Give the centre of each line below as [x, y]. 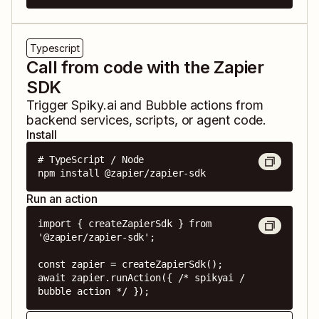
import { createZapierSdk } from [125, 224]
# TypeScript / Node [91, 160]
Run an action [62, 199]
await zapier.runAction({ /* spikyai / [141, 278]
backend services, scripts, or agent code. [147, 120]
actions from [225, 105]
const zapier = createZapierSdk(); [130, 265]
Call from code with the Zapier [145, 68]
